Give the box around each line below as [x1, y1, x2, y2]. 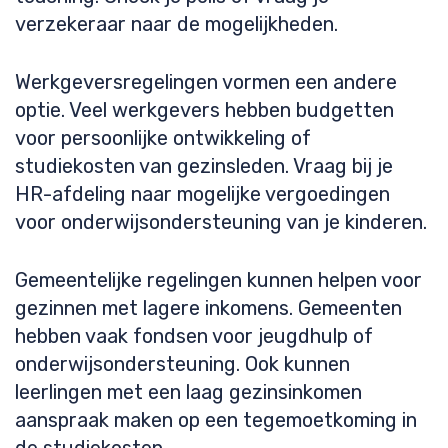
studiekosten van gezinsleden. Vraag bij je [15, 154, 393, 178]
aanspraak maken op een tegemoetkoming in [15, 408, 417, 432]
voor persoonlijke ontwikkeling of [15, 126, 311, 150]
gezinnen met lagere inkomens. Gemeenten [15, 296, 402, 320]
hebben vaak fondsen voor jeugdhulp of [15, 324, 373, 348]
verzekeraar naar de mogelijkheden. [15, 12, 338, 36]
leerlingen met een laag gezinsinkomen [15, 380, 362, 404]
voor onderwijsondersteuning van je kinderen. [15, 210, 427, 234]
